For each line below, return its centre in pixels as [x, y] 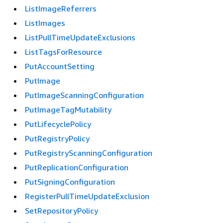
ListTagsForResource [63, 52]
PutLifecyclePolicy [58, 124]
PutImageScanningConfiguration [84, 95]
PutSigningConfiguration [70, 182]
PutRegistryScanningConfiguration [89, 153]
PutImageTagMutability [68, 110]
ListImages [45, 23]
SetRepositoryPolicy [61, 211]
